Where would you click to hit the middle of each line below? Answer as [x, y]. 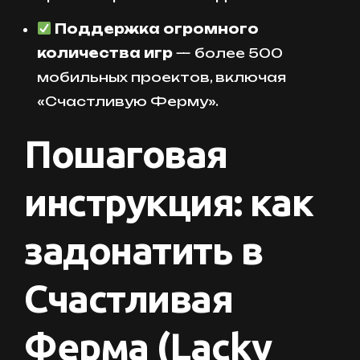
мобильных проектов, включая [162, 77]
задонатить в [143, 250]
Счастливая [129, 298]
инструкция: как [169, 201]
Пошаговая [126, 153]
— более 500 [228, 53]
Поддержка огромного [157, 29]
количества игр [105, 53]
